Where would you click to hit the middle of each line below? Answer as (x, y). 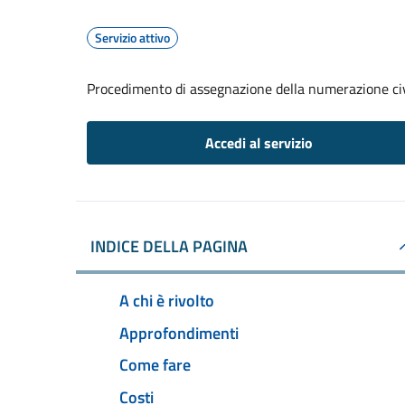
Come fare (155, 365)
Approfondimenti (179, 333)
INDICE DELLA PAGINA (169, 246)
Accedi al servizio (259, 143)
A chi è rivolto (167, 300)
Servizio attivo (132, 38)
